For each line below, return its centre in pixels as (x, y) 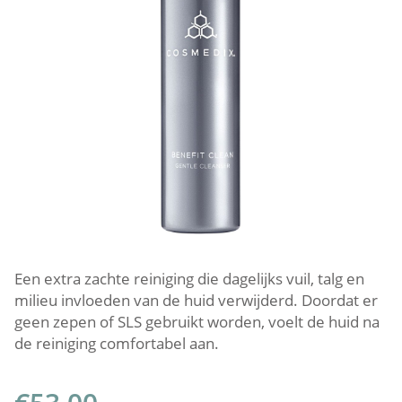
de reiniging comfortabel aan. (117, 343)
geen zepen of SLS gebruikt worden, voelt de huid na (197, 321)
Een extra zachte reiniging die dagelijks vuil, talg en (189, 278)
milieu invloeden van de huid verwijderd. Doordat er (196, 300)
